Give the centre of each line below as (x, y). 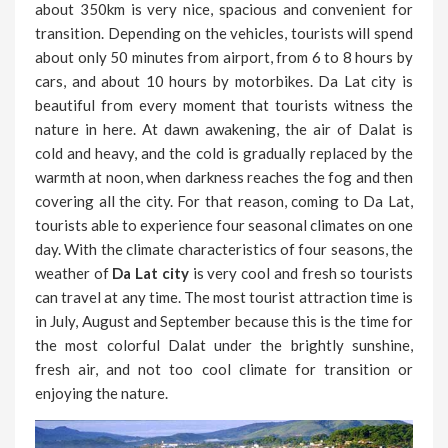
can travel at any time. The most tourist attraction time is (224, 296)
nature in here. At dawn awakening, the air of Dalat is (224, 128)
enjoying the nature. (101, 392)
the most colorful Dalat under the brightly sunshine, (224, 344)
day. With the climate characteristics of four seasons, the (224, 248)
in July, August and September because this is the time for (224, 320)
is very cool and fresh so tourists (301, 272)
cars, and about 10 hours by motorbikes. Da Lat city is (224, 80)
